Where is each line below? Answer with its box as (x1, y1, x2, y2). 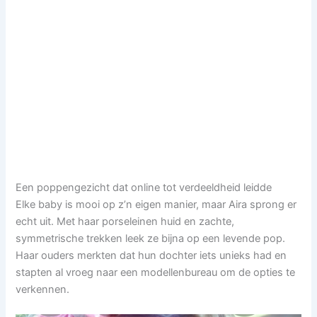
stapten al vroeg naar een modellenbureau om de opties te (16, 265, 296, 279)
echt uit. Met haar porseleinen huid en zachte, (16, 214, 235, 228)
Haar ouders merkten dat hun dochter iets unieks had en (16, 248, 287, 262)
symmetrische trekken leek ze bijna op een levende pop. (16, 231, 286, 245)
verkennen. (16, 282, 70, 296)
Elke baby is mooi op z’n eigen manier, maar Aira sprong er (16, 197, 297, 211)
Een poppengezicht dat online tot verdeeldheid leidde (16, 180, 272, 194)
